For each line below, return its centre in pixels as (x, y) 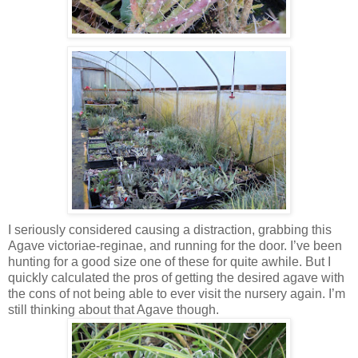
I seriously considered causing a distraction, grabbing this (170, 229)
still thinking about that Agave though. (113, 309)
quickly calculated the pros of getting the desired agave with (176, 277)
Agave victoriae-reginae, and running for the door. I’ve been (175, 245)
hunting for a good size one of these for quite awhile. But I (169, 261)
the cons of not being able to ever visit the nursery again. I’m (177, 293)
